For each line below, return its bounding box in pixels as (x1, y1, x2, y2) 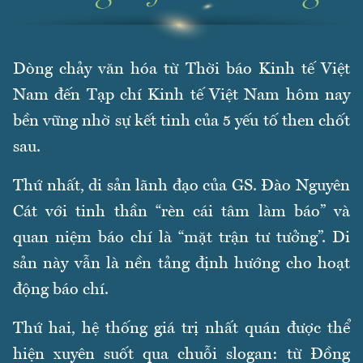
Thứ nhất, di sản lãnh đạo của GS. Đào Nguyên (13, 178, 350, 195)
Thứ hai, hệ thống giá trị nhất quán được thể (13, 321, 350, 338)
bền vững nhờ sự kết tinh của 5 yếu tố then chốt (13, 113, 350, 130)
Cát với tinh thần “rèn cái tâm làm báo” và (13, 204, 350, 221)
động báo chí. (13, 282, 109, 299)
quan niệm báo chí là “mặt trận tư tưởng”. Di (13, 230, 350, 247)
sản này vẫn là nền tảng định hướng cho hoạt (13, 256, 350, 273)
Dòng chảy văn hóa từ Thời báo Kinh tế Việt (13, 62, 350, 79)
